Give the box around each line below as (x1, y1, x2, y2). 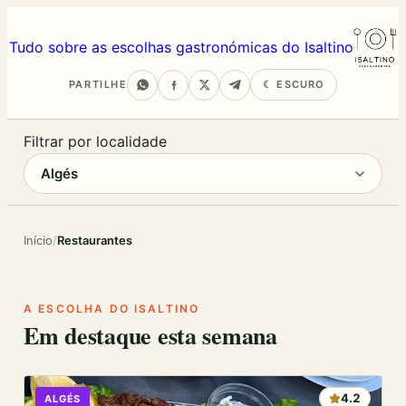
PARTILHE (68, 78, 128, 91)
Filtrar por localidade (23, 132, 167, 150)
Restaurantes (56, 233, 132, 247)
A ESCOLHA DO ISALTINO (23, 302, 200, 315)
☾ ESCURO (263, 78, 325, 91)
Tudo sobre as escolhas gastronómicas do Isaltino (9, 37, 353, 56)
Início (23, 233, 53, 247)
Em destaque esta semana (23, 318, 277, 353)
